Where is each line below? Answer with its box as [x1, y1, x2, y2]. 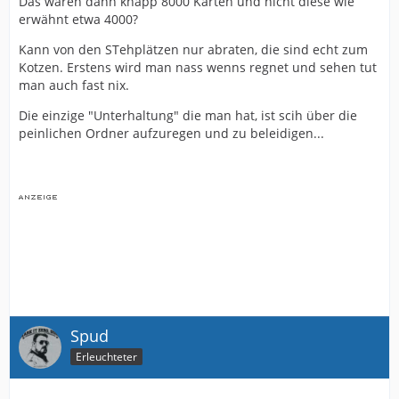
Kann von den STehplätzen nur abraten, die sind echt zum [19, 40, 368, 58]
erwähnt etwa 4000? [19, 10, 138, 28]
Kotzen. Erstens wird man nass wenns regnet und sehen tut [19, 58, 377, 76]
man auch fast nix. [19, 76, 129, 94]
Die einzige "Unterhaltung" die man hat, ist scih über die [19, 106, 357, 124]
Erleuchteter [76, 348, 137, 364]
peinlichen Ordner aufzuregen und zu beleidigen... [19, 124, 324, 142]
